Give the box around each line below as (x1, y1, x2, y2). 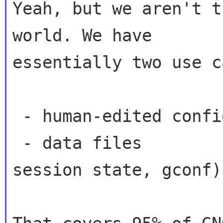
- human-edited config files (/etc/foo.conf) (12, 106, 22, 126)
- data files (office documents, (12, 133, 22, 153)
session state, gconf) (12, 160, 222, 180)
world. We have (12, 25, 152, 45)
